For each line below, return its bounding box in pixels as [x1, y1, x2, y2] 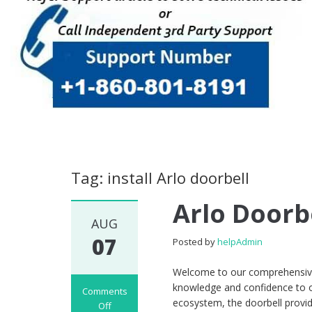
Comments [81, 285, 127, 298]
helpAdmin [217, 235, 263, 249]
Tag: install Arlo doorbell [71, 167, 249, 189]
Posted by [173, 235, 218, 249]
